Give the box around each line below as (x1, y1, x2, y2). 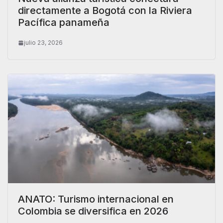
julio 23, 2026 (24, 38, 63, 46)
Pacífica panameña (18, 16, 110, 28)
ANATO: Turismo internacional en (18, 193, 174, 205)
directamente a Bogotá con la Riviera (18, 4, 192, 16)
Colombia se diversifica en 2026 (18, 205, 168, 217)
